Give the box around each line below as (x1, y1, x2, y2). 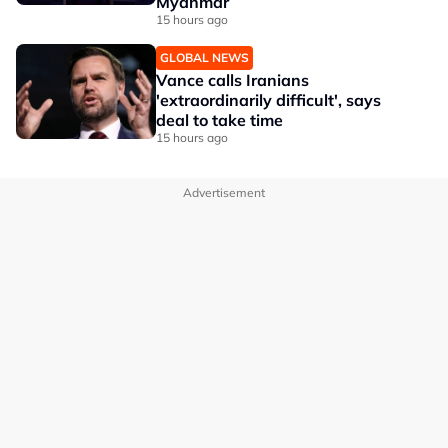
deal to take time (156, 110, 283, 131)
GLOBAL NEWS (160, 50, 249, 66)
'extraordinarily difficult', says (156, 90, 381, 111)
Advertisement (183, 185, 265, 201)
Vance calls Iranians (156, 70, 309, 91)
